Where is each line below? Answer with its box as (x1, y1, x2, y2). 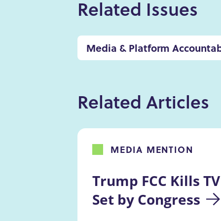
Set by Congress (92, 189, 200, 209)
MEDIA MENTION (110, 143, 193, 156)
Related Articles (77, 88, 209, 114)
